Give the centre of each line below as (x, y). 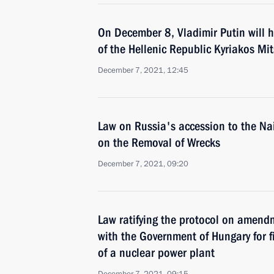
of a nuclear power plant (156, 253)
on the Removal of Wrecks (159, 143)
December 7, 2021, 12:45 (143, 70)
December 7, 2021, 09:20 (143, 164)
